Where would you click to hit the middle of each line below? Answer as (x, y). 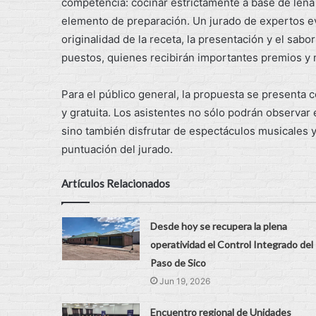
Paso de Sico (178, 262)
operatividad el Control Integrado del (231, 244)
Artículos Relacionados (116, 183)
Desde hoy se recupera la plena (218, 226)
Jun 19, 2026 (184, 281)
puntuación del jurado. (117, 149)
